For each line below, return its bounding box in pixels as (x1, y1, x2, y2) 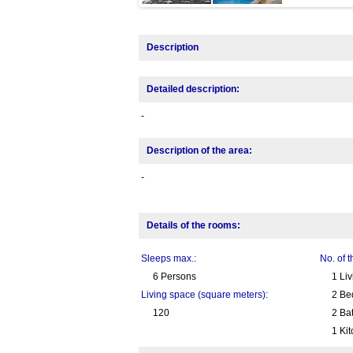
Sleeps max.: (140, 253, 196, 265)
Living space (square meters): (140, 289, 268, 301)
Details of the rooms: (146, 220, 240, 232)
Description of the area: (146, 145, 252, 157)
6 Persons (152, 271, 196, 283)
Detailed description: (146, 84, 240, 95)
